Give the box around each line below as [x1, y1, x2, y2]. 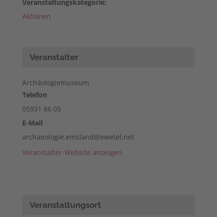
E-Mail [22, 118, 43, 128]
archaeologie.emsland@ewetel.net [22, 132, 134, 142]
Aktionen [22, 12, 51, 21]
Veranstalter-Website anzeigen [22, 148, 122, 157]
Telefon [22, 90, 47, 100]
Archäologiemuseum [22, 78, 89, 88]
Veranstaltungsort [29, 200, 101, 210]
